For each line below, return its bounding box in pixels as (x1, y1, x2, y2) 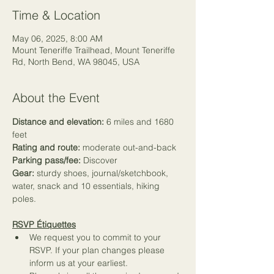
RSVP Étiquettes (12, 219, 76, 230)
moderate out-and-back (80, 142, 176, 153)
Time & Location (12, 7, 100, 23)
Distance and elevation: (12, 116, 104, 127)
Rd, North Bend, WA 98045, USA (12, 56, 139, 67)
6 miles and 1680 (104, 116, 176, 127)
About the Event (12, 90, 100, 105)
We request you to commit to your (29, 232, 163, 243)
